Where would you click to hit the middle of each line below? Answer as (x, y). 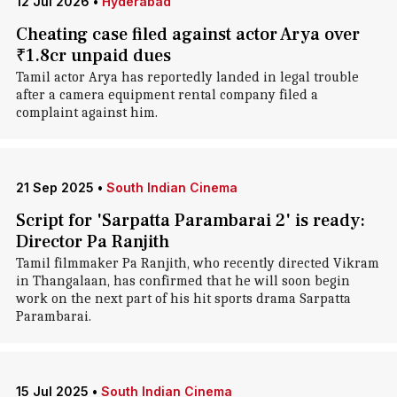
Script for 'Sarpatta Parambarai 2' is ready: (190, 221)
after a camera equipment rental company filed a (167, 95)
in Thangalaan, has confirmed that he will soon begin (183, 281)
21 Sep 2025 (54, 187)
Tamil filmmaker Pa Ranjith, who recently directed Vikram (197, 263)
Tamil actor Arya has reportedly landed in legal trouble (187, 77)
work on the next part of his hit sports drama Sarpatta (183, 299)
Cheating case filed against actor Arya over (187, 35)
